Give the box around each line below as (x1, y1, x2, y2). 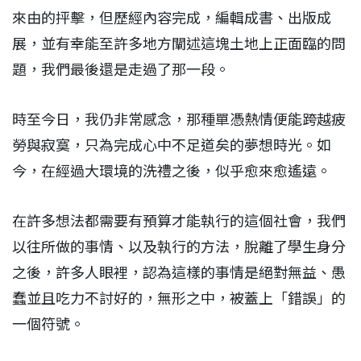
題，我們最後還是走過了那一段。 (12, 60, 230, 78)
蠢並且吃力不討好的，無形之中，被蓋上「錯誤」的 (12, 289, 346, 307)
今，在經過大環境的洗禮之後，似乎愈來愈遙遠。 (12, 162, 331, 180)
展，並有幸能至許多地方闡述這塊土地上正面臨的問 (12, 35, 346, 52)
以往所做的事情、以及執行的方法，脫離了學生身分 (12, 238, 346, 255)
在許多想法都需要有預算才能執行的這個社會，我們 (12, 212, 346, 230)
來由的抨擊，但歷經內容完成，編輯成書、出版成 (12, 9, 331, 27)
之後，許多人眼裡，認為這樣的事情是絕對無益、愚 (12, 263, 346, 281)
